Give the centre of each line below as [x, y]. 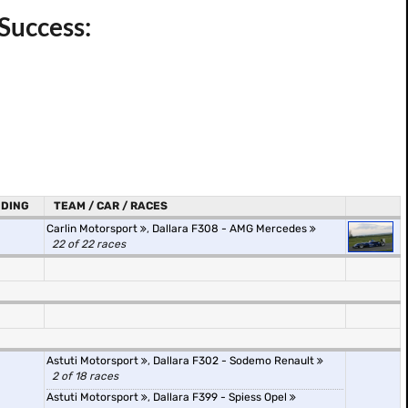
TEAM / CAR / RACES [111, 206]
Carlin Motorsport [93, 229]
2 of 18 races [85, 376]
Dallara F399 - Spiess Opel [221, 397]
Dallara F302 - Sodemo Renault [235, 361]
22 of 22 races [89, 244]
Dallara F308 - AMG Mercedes [231, 229]
